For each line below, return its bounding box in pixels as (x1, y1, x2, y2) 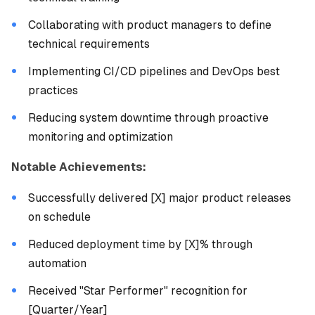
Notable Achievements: (11, 160, 146, 174)
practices (28, 84, 78, 97)
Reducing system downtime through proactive (28, 111, 269, 124)
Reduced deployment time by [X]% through (28, 238, 252, 251)
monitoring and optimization (28, 130, 173, 143)
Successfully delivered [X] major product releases (28, 191, 291, 205)
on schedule (28, 210, 91, 224)
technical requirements (28, 37, 150, 51)
